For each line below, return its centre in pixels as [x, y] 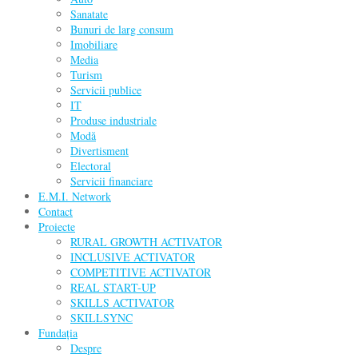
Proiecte [57, 226]
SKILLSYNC [101, 317]
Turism [86, 74]
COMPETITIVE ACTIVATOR [141, 272]
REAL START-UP [113, 287]
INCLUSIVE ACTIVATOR [133, 257]
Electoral [91, 165]
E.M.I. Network [75, 196]
